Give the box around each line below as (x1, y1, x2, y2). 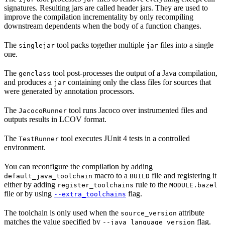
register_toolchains (57, 181, 134, 189)
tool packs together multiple (55, 40, 146, 49)
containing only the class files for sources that (66, 77, 211, 86)
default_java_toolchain (4, 172, 92, 180)
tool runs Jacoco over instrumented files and (67, 105, 207, 115)
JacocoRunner (19, 106, 67, 115)
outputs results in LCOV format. (4, 115, 106, 124)
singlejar (19, 41, 55, 49)
